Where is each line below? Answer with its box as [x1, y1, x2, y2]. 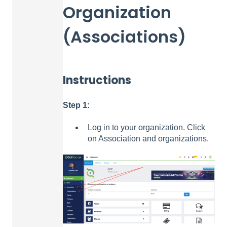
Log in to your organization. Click [88, 123, 205, 132]
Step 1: [63, 100, 90, 109]
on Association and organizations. [88, 134, 209, 143]
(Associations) [63, 25, 186, 48]
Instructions [63, 72, 131, 88]
